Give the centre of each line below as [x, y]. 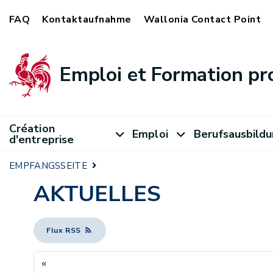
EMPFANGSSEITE [48, 166]
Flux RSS [65, 230]
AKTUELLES [97, 194]
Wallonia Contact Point [202, 19]
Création [32, 128]
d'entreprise [42, 139]
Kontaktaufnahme [87, 19]
